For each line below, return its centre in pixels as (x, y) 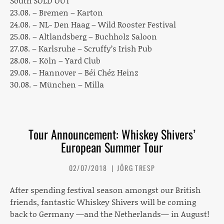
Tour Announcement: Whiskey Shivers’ (112, 134)
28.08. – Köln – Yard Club (55, 60)
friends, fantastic (43, 201)
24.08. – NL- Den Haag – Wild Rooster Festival (93, 24)
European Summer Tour (112, 147)
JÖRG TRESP (136, 167)
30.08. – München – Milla (57, 84)
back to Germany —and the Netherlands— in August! (110, 213)
